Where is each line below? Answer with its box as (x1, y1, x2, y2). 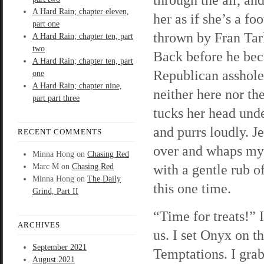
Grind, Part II (32, 187, 78, 196)
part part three (32, 94, 80, 103)
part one (32, 19, 60, 28)
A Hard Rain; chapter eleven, (32, 7, 129, 16)
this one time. (153, 180, 231, 196)
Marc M (32, 162, 59, 171)
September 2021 (32, 243, 87, 252)
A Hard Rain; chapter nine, (32, 81, 122, 90)
